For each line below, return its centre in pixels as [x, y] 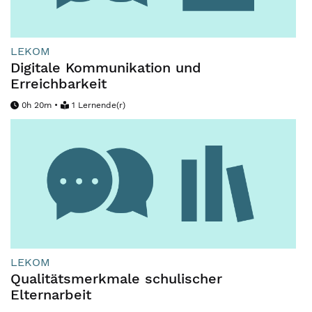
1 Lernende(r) [99, 106]
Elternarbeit [51, 295]
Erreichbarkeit [58, 84]
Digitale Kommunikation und [106, 68]
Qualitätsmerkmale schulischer [116, 279]
